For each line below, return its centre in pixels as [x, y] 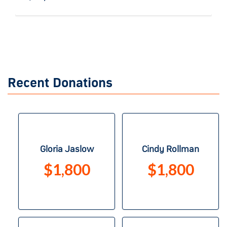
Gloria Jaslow [67, 150]
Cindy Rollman [171, 150]
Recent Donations [60, 83]
